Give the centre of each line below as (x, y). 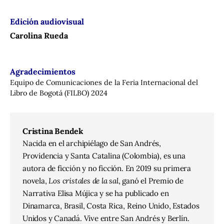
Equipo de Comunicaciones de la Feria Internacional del (104, 82)
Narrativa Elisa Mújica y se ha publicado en (96, 193)
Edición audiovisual (47, 21)
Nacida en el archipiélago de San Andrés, (92, 143)
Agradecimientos (43, 71)
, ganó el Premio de (151, 180)
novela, (36, 180)
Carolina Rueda (39, 35)
